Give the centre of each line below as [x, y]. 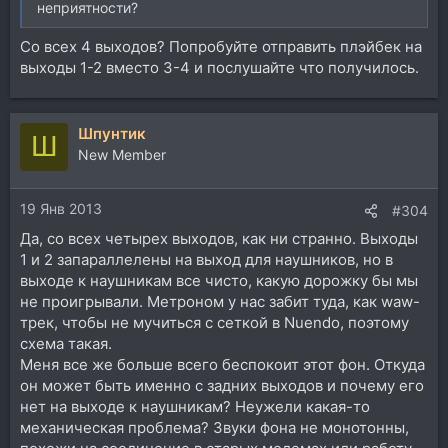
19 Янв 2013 [61, 208]
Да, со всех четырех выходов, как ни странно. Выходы [219, 238]
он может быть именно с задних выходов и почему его [222, 385]
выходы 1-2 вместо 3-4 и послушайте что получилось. [219, 67]
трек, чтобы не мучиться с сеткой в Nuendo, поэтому [214, 322]
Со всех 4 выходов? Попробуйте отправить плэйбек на [221, 46]
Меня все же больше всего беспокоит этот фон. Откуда [222, 364]
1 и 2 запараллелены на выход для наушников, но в [206, 259]
